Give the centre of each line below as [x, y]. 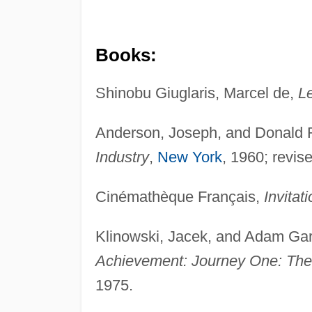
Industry [122, 157]
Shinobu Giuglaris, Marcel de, [196, 93]
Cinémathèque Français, [179, 197]
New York [189, 157]
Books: [126, 55]
